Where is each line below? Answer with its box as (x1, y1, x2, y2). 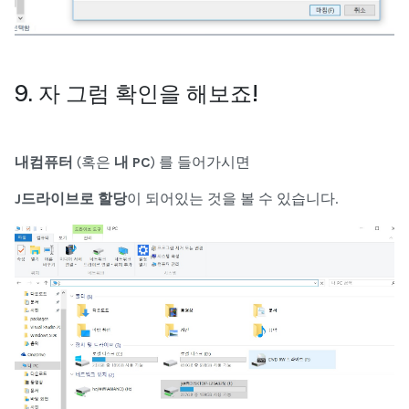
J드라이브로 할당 (15, 189, 127, 207)
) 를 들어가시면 (151, 152, 250, 171)
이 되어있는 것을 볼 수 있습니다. (127, 189, 338, 207)
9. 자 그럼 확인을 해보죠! (15, 79, 258, 106)
